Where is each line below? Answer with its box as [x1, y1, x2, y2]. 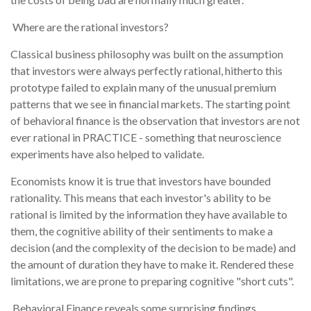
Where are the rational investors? [10, 20, 169, 34]
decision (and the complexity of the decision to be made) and [10, 241, 296, 255]
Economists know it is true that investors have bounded [10, 174, 271, 188]
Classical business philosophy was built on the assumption [10, 47, 283, 61]
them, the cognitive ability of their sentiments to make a [10, 224, 273, 238]
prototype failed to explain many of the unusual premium [10, 81, 276, 94]
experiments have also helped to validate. [10, 147, 204, 161]
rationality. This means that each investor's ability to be [10, 191, 271, 205]
